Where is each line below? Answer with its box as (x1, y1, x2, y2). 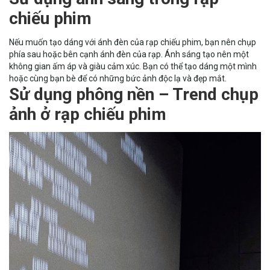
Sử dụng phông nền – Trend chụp (9, 84, 259, 104)
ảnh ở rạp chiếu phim (9, 104, 166, 124)
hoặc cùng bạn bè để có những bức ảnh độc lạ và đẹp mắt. (9, 73, 230, 83)
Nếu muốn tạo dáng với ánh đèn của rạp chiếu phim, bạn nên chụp (9, 37, 256, 47)
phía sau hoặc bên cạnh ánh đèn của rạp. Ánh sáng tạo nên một (9, 49, 249, 59)
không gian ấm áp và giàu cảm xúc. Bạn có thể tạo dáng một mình (9, 61, 257, 71)
